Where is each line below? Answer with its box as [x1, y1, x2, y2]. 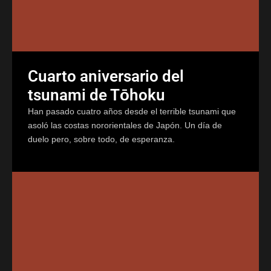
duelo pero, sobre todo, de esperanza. [28, 134, 175, 144]
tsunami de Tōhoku [28, 85, 165, 104]
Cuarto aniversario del [28, 67, 184, 85]
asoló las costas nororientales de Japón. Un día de [28, 120, 222, 130]
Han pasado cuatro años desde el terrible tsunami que [28, 106, 236, 116]
